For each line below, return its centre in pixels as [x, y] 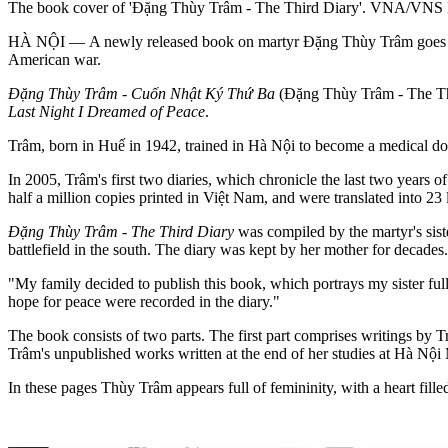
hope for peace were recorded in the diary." [144, 301]
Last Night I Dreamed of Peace [106, 111]
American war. [56, 59]
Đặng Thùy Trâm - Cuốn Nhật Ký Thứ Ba [143, 93]
